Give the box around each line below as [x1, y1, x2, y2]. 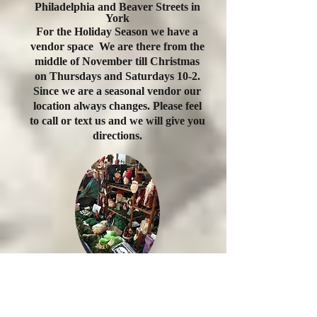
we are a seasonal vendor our [59, 85, 201, 97]
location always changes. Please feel [33, 100, 202, 112]
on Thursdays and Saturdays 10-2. [34, 70, 200, 82]
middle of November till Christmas [35, 55, 200, 67]
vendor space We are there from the [30, 40, 204, 52]
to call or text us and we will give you [29, 115, 205, 127]
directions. [92, 129, 142, 142]
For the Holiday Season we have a [36, 25, 198, 38]
